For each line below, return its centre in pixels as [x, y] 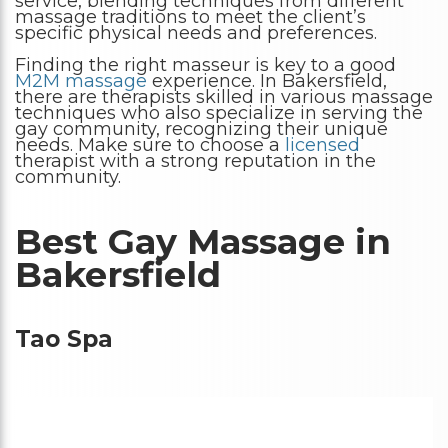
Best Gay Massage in [203, 241]
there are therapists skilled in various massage [224, 96]
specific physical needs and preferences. [196, 32]
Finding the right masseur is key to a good [205, 64]
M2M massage [81, 80]
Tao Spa [64, 339]
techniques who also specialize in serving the [219, 112]
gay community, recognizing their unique [201, 128]
